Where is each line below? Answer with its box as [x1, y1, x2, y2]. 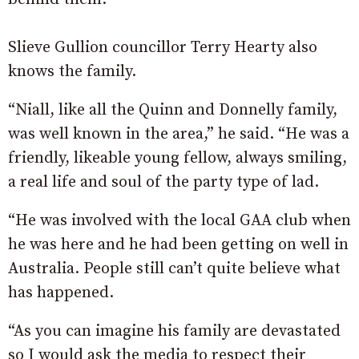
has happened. [8, 283, 114, 303]
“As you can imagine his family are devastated [8, 321, 341, 341]
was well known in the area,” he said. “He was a [8, 124, 349, 144]
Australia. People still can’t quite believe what [8, 259, 341, 279]
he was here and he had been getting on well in [8, 235, 349, 255]
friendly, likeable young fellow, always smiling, [8, 148, 347, 168]
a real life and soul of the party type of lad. [8, 172, 319, 192]
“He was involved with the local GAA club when [8, 211, 351, 231]
